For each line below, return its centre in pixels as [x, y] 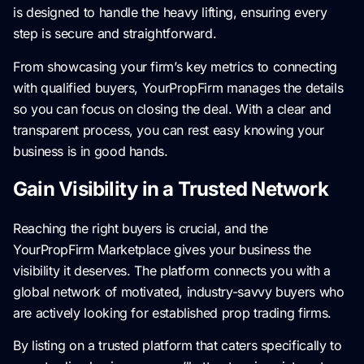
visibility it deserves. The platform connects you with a [172, 271]
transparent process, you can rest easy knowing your [169, 130]
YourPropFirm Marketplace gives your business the [162, 250]
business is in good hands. [91, 151]
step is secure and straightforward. [115, 34]
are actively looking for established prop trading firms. [172, 313]
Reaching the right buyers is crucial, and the [141, 229]
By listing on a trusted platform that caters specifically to [178, 346]
